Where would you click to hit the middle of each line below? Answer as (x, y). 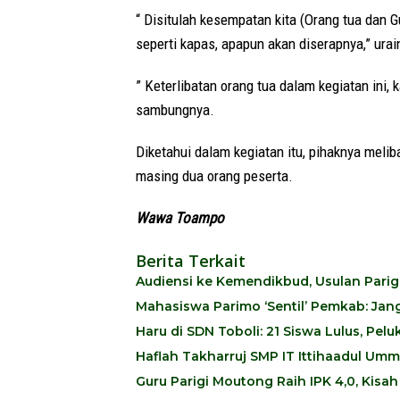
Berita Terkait (191, 260)
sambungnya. (175, 109)
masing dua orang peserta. (214, 175)
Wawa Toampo (180, 217)
